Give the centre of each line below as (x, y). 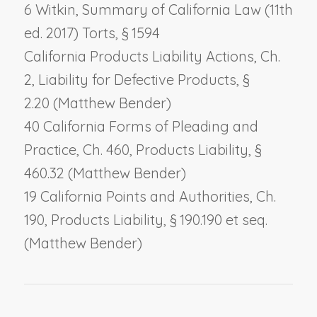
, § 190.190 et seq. (215, 219)
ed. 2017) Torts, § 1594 (92, 33)
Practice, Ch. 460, (80, 149)
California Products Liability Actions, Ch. (152, 56)
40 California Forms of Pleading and (141, 126)
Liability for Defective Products (137, 79)
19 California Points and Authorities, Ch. (150, 196)
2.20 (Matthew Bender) (97, 103)
